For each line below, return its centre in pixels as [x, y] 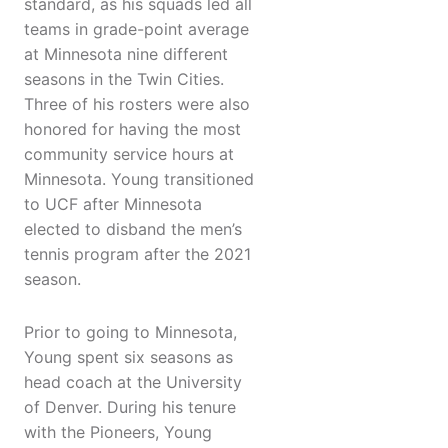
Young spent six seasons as [128, 357]
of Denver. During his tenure [130, 407]
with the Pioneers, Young [118, 432]
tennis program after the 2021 [137, 254]
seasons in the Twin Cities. [124, 79]
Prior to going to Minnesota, [130, 332]
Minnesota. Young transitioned [139, 179]
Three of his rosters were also [137, 104]
